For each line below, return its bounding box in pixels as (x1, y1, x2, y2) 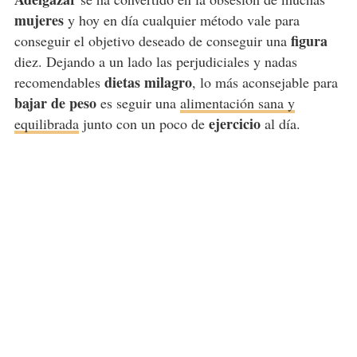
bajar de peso (14, 92, 96, 114)
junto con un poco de (78, 114, 205, 134)
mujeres (14, 10, 64, 31)
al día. (260, 114, 300, 134)
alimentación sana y (179, 93, 295, 113)
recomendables (14, 73, 104, 92)
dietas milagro (104, 72, 192, 93)
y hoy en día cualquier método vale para (63, 10, 300, 30)
